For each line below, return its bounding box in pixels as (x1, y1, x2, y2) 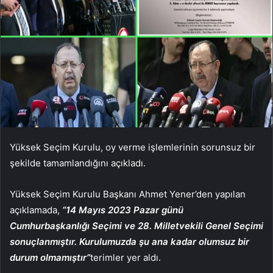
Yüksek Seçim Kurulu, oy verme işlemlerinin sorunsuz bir (10, 141, 255, 153)
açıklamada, (10, 204, 62, 216)
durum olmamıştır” (10, 251, 90, 263)
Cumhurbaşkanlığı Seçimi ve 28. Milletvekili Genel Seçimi (10, 219, 263, 232)
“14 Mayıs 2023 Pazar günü (62, 204, 183, 216)
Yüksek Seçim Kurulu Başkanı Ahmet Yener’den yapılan (10, 188, 246, 200)
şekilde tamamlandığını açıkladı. (10, 157, 146, 169)
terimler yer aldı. (90, 251, 161, 263)
